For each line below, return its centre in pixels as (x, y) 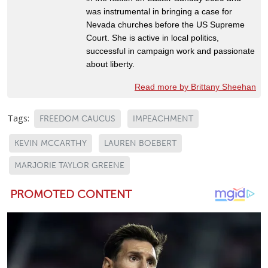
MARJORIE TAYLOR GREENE (69, 165)
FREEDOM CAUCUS (77, 118)
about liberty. (110, 64)
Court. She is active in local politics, (153, 37)
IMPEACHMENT (163, 118)
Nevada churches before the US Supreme (165, 24)
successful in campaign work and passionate (170, 51)
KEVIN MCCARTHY (51, 143)
